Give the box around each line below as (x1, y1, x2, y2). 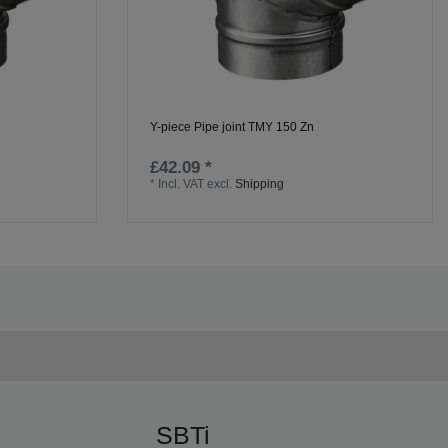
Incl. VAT (158, 177, 205, 192)
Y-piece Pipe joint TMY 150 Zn (150, 120, 315, 135)
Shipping (235, 177, 285, 192)
